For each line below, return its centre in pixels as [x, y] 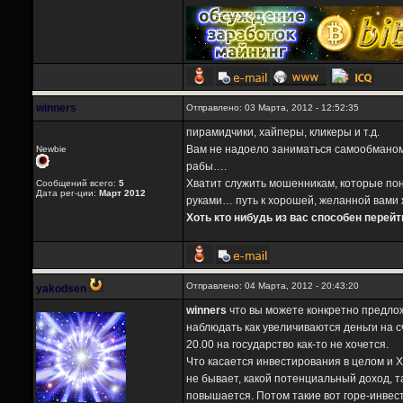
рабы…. [206, 167]
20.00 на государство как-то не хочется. [287, 345]
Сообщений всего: [77, 184]
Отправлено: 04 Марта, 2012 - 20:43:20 [273, 286]
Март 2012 [122, 193]
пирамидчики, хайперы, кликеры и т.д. [283, 133]
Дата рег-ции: [67, 193]
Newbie [51, 149]
